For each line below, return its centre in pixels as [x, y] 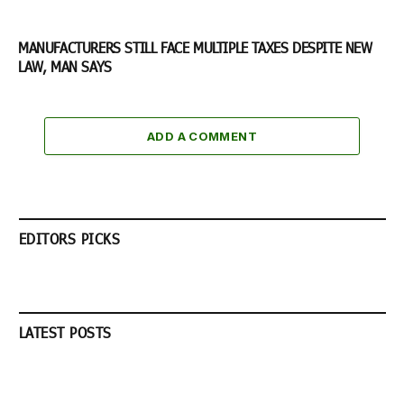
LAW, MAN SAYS [67, 67]
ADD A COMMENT [202, 137]
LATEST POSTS [65, 333]
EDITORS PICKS [70, 239]
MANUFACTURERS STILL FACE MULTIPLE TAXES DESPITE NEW [195, 48]
